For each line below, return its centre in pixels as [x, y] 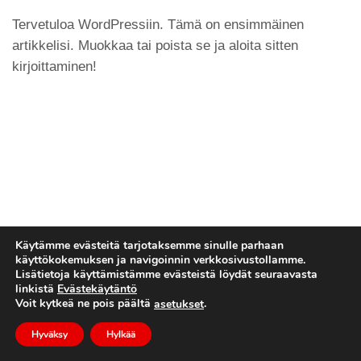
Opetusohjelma [135, 326]
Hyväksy [50, 334]
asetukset [179, 304]
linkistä [36, 289]
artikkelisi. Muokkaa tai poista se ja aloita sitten [155, 45]
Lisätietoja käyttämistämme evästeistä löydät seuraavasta [166, 275]
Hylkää [121, 334]
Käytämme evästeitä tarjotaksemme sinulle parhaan [149, 246]
